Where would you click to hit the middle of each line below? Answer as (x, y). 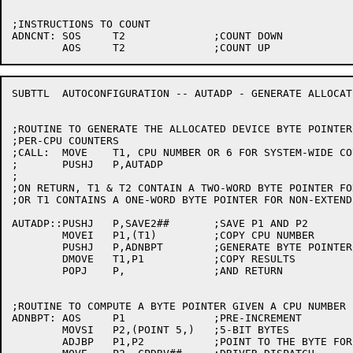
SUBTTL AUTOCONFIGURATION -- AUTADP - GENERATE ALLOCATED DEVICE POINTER (31, 93)
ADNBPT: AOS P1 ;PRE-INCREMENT (34, 318)
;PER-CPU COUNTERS (65, 141)
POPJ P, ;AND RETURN (37, 271)
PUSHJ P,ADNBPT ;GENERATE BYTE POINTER (37, 247)
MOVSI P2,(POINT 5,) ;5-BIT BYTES (37, 330)
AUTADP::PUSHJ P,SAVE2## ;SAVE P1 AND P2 (53, 223)
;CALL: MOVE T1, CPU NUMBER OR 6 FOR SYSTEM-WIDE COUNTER (31, 152)
